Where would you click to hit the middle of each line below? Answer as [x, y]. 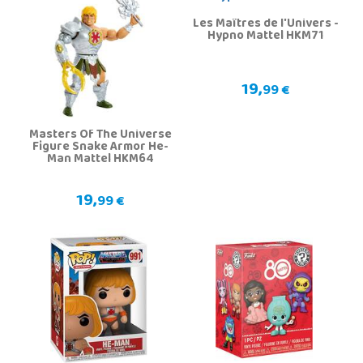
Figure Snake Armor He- [100, 148]
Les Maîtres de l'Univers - [265, 25]
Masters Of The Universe [100, 136]
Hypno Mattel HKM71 [265, 37]
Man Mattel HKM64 [100, 160]
